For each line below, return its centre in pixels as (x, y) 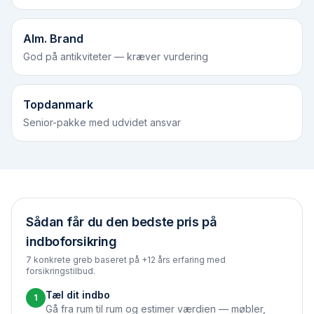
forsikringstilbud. (61, 271)
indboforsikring (71, 241)
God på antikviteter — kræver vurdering (116, 56)
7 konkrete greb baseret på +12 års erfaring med (126, 260)
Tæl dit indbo (78, 295)
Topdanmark (58, 104)
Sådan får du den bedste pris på (122, 222)
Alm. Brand (53, 39)
